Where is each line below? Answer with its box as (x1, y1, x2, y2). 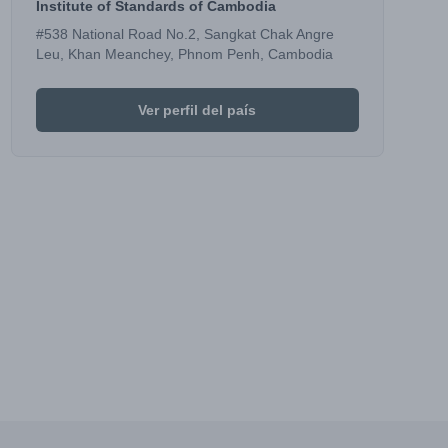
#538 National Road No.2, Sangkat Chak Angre (35, 26, 334, 42)
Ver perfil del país (138, 102, 257, 118)
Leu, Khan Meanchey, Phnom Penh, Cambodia (35, 46, 333, 62)
